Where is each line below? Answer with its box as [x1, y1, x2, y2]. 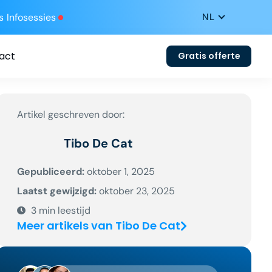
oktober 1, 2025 [87, 165, 155, 178]
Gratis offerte [177, 50, 240, 62]
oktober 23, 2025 [99, 185, 175, 197]
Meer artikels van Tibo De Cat [17, 218, 181, 233]
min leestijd [38, 204, 90, 217]
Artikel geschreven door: [17, 108, 125, 121]
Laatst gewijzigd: [17, 185, 100, 197]
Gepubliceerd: [17, 165, 87, 178]
